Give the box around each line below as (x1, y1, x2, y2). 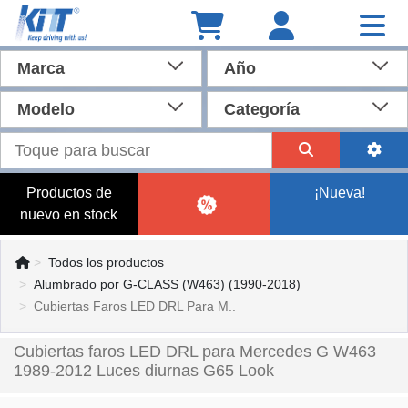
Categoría (223, 100, 300, 118)
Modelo (17, 100, 75, 118)
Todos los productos (48, 255, 164, 270)
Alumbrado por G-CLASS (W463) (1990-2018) (34, 277, 301, 291)
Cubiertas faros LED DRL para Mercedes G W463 (14, 342, 376, 361)
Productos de (25, 185, 112, 200)
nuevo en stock (20, 207, 117, 222)
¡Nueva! (313, 185, 365, 200)
